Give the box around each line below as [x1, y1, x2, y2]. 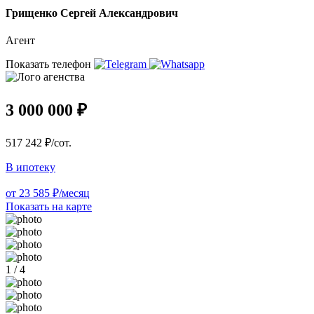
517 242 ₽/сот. [6, 137, 71, 149]
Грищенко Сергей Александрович [6, 6, 178, 19]
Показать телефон [6, 58, 94, 71]
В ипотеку [6, 161, 55, 174]
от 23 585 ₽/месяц [6, 187, 90, 200]
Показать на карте [6, 200, 92, 213]
